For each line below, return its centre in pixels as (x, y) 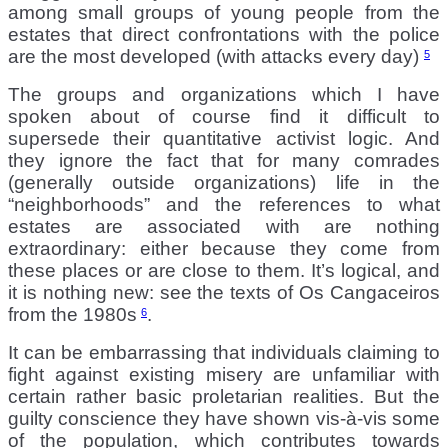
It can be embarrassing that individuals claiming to (224, 352)
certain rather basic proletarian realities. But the (224, 396)
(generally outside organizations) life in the (224, 182)
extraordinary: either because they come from (224, 248)
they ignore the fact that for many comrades (224, 160)
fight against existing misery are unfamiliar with (224, 374)
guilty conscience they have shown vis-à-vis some (224, 418)
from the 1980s (72, 314)
